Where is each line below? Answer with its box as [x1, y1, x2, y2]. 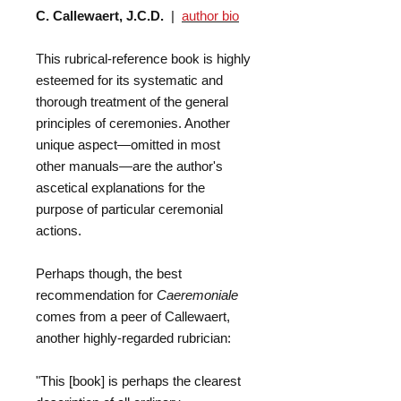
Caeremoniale [157, 287, 238, 303]
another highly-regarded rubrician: [36, 330, 231, 346]
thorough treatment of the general [36, 94, 228, 110]
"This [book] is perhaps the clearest [36, 373, 241, 389]
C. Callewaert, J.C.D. [36, 8, 164, 24]
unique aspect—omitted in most [36, 137, 220, 153]
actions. [36, 223, 81, 239]
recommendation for [36, 287, 157, 303]
